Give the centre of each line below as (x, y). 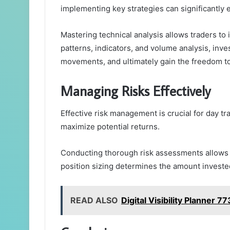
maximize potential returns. (110, 127)
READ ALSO (94, 200)
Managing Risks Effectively (136, 90)
